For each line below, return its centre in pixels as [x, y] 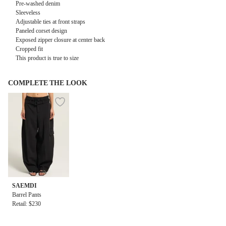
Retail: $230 [26, 204]
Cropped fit [29, 49]
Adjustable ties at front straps [50, 22]
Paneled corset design [41, 31]
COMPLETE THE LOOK [48, 83]
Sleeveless [28, 13]
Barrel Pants [27, 195]
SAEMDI [24, 186]
